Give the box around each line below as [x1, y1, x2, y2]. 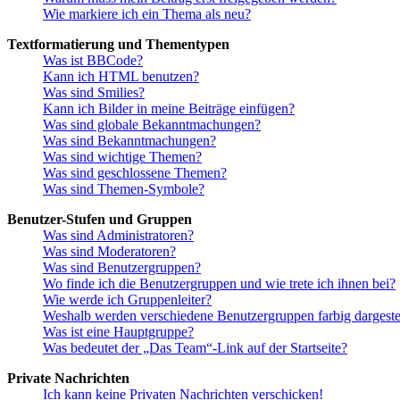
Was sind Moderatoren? [43, 243, 176, 259]
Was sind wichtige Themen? [43, 148, 202, 164]
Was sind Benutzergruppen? [43, 259, 201, 275]
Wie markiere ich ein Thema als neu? [43, 5, 251, 21]
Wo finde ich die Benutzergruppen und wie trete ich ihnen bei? [43, 275, 396, 291]
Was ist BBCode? [43, 52, 143, 68]
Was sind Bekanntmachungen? [43, 132, 216, 148]
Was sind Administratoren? [43, 227, 194, 243]
